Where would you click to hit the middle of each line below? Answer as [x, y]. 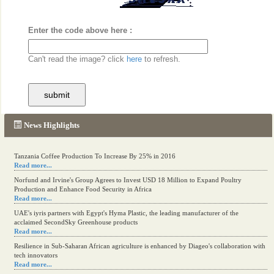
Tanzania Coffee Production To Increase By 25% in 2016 [95, 156]
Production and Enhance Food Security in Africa [83, 189]
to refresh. [161, 59]
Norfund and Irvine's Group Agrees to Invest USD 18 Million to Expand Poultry [128, 180]
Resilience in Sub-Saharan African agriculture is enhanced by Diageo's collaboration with [140, 246]
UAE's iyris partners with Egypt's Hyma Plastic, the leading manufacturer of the [126, 213]
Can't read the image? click [77, 59]
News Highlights [52, 125]
